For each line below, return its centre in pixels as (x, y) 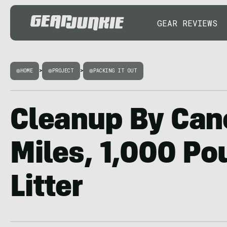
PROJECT (63, 71)
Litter (46, 190)
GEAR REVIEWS (187, 23)
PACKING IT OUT (115, 71)
